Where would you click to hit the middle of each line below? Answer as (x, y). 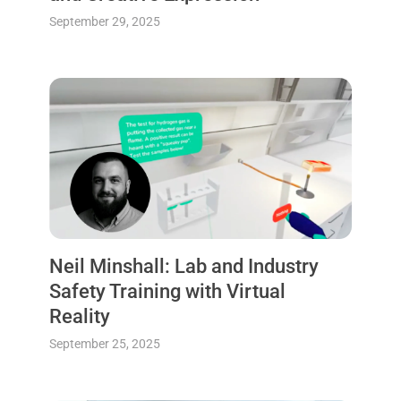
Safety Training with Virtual (167, 292)
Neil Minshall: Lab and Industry (183, 267)
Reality (79, 317)
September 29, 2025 (104, 21)
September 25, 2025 (104, 344)
